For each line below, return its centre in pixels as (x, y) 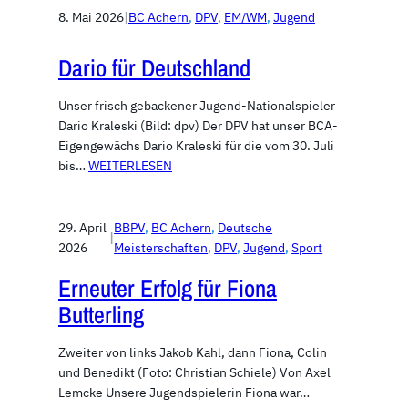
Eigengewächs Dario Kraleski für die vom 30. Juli (196, 145)
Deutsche (245, 228)
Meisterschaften (161, 248)
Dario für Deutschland (154, 67)
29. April (82, 228)
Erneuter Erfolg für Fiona (168, 289)
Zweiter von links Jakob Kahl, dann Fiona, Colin (193, 353)
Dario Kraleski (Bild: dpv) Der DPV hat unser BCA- (198, 125)
